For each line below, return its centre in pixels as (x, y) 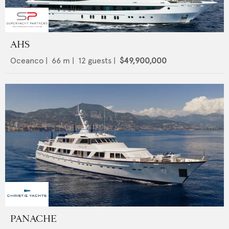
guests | (102, 60)
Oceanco (27, 60)
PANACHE (33, 219)
